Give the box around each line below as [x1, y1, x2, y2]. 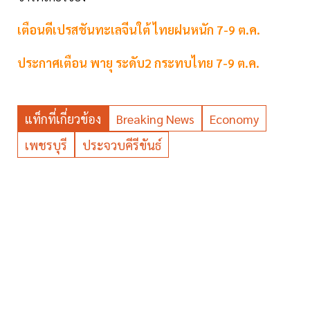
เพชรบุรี [25, 137, 67, 154]
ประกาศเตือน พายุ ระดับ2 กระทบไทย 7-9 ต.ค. [17, 55, 259, 71]
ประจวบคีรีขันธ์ [82, 137, 161, 154]
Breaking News [116, 111, 194, 127]
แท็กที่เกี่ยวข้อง [25, 111, 101, 127]
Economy [210, 111, 259, 127]
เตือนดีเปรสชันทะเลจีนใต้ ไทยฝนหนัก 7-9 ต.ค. [17, 21, 260, 38]
